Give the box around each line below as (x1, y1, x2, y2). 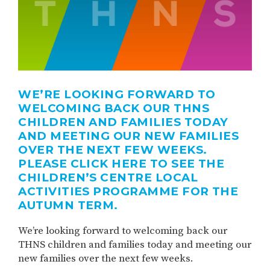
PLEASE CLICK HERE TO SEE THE (18, 157, 225, 171)
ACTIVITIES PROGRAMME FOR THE (18, 184, 239, 199)
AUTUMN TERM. (18, 198, 118, 213)
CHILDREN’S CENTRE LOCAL (18, 171, 198, 185)
